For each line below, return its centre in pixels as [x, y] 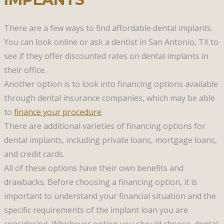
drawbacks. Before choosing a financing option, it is [100, 182]
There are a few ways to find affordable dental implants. [108, 28]
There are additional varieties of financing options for [105, 126]
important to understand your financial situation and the [110, 196]
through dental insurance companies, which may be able [109, 98]
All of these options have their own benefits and [94, 168]
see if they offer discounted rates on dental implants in [106, 56]
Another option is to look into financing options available [111, 84]
